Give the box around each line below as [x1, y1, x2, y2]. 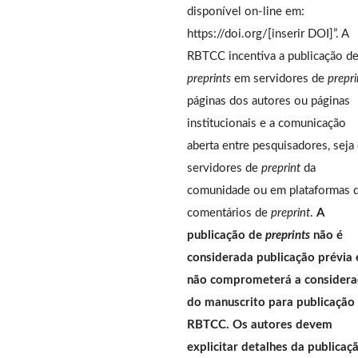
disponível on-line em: [187, 5, 304, 18]
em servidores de [231, 72, 328, 85]
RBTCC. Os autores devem [187, 318, 332, 331]
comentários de [187, 206, 271, 219]
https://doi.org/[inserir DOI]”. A [187, 27, 348, 40]
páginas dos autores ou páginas [187, 94, 350, 107]
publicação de [187, 229, 265, 241]
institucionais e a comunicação [187, 117, 346, 129]
